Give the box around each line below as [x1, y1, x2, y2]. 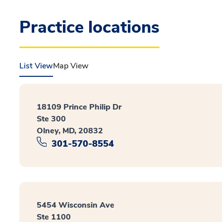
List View [19, 60, 53, 71]
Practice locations [19, 16, 160, 39]
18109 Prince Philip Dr [37, 102, 121, 112]
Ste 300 [37, 113, 66, 124]
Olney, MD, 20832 [37, 125, 103, 136]
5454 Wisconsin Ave [37, 199, 114, 211]
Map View [53, 60, 89, 71]
